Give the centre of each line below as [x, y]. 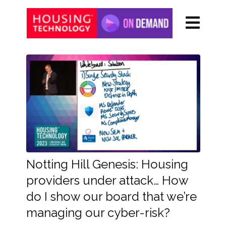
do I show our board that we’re [111, 197]
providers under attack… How [107, 181]
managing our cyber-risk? [98, 213]
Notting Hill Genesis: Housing [107, 164]
